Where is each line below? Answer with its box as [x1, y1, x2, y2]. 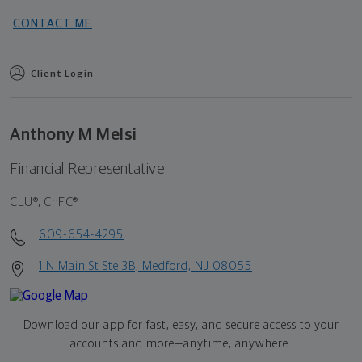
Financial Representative [10, 161, 164, 177]
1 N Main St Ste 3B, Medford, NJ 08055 [39, 259, 252, 272]
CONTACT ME [13, 17, 92, 30]
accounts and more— [70, 337, 183, 350]
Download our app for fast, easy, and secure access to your [23, 318, 339, 331]
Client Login [31, 69, 94, 79]
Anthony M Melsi [10, 125, 137, 143]
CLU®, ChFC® [10, 195, 78, 208]
